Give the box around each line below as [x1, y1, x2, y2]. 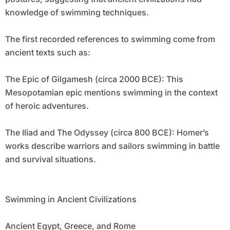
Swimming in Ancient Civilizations [5, 194, 137, 205]
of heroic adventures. [5, 101, 89, 111]
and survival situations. [5, 154, 96, 165]
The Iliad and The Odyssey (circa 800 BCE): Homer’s [5, 127, 209, 138]
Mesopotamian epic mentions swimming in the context [5, 87, 218, 98]
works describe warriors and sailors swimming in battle [5, 141, 220, 151]
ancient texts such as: [5, 47, 90, 58]
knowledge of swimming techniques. [5, 7, 149, 18]
